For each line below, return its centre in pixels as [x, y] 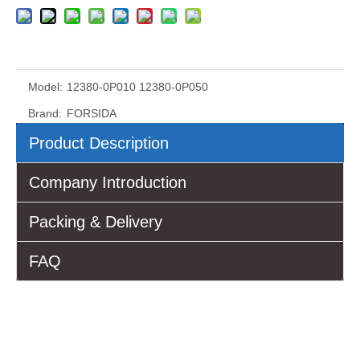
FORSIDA [92, 114]
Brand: [45, 114]
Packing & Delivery [96, 222]
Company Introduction [108, 183]
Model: [45, 87]
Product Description [99, 143]
